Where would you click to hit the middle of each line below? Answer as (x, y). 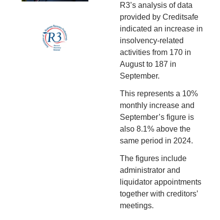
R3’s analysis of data (156, 5)
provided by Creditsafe (159, 17)
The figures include (153, 159)
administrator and (150, 170)
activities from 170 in (155, 53)
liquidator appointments (161, 182)
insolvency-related (152, 41)
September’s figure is (157, 117)
